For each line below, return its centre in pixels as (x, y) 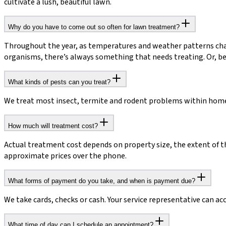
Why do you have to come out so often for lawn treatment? (94, 27)
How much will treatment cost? (53, 126)
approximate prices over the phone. (65, 156)
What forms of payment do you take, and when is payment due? (102, 181)
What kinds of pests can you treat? (59, 82)
